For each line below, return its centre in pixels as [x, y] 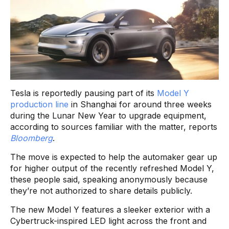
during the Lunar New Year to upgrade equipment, [108, 115]
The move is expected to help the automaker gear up [114, 157]
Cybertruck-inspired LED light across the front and [108, 221]
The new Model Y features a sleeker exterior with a [110, 209]
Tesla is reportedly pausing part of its [84, 93]
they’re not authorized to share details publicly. [101, 190]
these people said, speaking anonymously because [109, 179]
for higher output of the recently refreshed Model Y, [112, 168]
